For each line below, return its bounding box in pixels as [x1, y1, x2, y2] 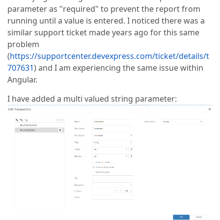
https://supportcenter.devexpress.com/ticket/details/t [10, 51, 209, 61]
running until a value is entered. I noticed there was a [7, 15, 205, 26]
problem [7, 39, 39, 50]
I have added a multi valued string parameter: [7, 93, 177, 104]
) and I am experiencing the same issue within [34, 62, 203, 73]
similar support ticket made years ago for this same [7, 27, 199, 38]
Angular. [7, 74, 37, 85]
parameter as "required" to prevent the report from [7, 3, 200, 14]
